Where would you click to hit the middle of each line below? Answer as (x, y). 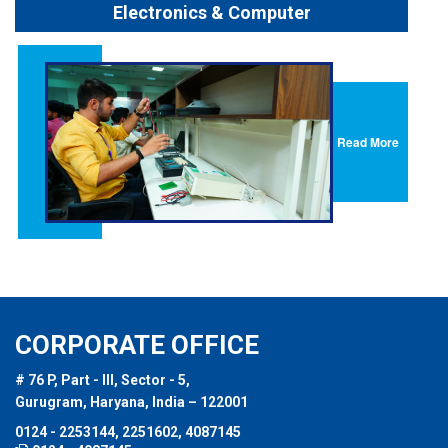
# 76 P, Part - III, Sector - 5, (102, 380)
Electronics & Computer (211, 12)
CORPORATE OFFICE (137, 345)
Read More (368, 142)
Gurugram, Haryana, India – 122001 (131, 402)
